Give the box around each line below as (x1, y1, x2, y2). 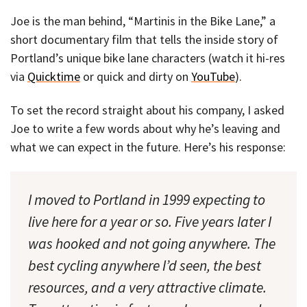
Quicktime (27, 69, 80, 85)
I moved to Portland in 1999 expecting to (28, 190, 265, 209)
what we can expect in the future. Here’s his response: (10, 138, 286, 155)
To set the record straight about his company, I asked (10, 101, 284, 118)
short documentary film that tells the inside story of (10, 32, 278, 48)
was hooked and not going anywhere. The (28, 234, 275, 253)
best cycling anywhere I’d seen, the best (28, 256, 261, 275)
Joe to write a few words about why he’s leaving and (10, 120, 280, 136)
